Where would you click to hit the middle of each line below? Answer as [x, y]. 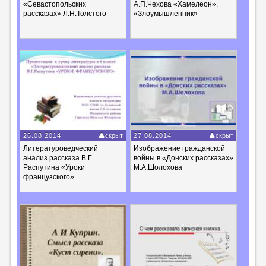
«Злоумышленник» [166, 13]
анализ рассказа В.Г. [58, 158]
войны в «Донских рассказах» [184, 158]
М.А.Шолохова [158, 168]
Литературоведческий [60, 149]
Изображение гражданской [180, 149]
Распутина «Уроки [54, 168]
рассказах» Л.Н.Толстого [64, 13]
